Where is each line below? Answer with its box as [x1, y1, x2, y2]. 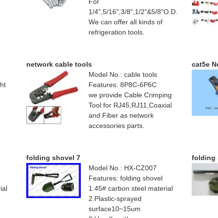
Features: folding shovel [89, 174, 163, 182]
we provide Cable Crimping [89, 91, 172, 99]
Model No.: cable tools [89, 71, 157, 79]
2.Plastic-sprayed [89, 195, 142, 203]
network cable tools [26, 60, 92, 69]
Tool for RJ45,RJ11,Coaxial [89, 101, 172, 109]
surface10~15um [89, 205, 141, 213]
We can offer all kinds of [89, 18, 163, 26]
